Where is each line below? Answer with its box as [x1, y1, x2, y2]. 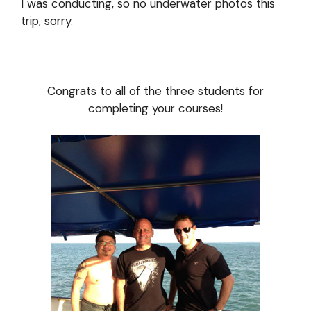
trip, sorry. [21, 12, 73, 28]
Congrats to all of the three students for [47, 83, 264, 99]
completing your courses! [88, 100, 223, 116]
